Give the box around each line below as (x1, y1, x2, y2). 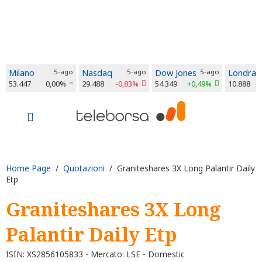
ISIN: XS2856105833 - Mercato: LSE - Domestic (6, 248, 184, 260)
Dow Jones (155, 67, 196, 78)
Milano (9, 67, 35, 78)
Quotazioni (63, 163, 105, 174)
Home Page (6, 163, 51, 174)
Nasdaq (82, 67, 112, 78)
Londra (228, 67, 256, 78)
